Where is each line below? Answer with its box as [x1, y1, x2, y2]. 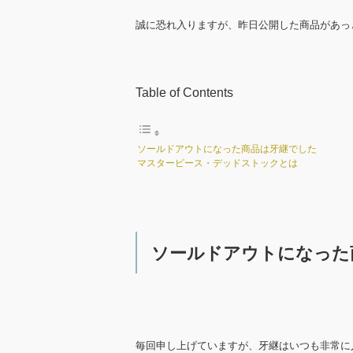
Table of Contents [136, 86, 233, 99]
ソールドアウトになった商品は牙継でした [137, 143, 317, 154]
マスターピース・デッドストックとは [137, 158, 298, 169]
